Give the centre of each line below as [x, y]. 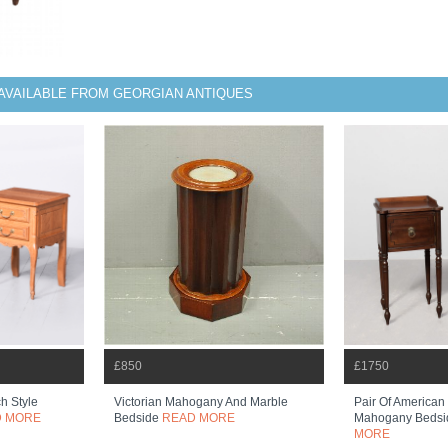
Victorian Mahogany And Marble [201, 402]
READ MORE [198, 418]
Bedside [138, 418]
